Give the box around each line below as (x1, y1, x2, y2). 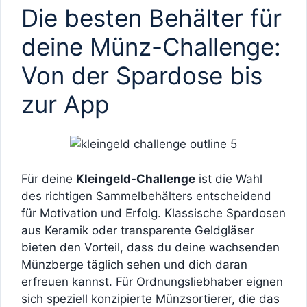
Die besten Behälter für (21, 3, 282, 32)
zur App (21, 89, 109, 119)
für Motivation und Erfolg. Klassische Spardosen (21, 206, 286, 220)
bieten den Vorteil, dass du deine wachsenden (21, 240, 280, 254)
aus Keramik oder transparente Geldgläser (21, 223, 254, 237)
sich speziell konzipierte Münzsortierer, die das (21, 291, 280, 306)
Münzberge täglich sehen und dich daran (21, 257, 247, 271)
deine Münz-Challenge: (21, 32, 281, 61)
